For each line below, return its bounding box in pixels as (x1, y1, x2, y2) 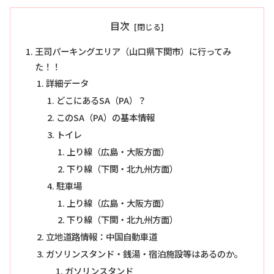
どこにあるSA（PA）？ (56, 94, 146, 107)
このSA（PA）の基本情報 (56, 111, 155, 124)
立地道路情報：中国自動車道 (45, 230, 157, 243)
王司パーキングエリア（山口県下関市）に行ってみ (35, 44, 232, 57)
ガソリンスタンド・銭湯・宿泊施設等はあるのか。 (45, 247, 243, 261)
